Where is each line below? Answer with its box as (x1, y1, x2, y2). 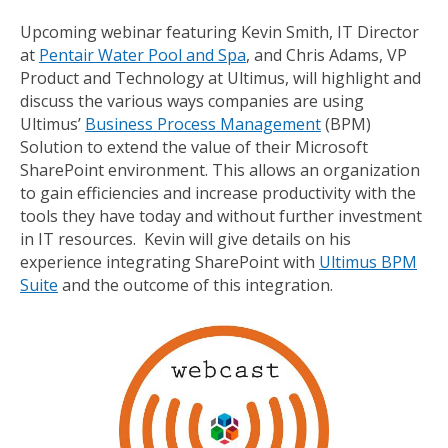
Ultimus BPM (319, 251, 417, 273)
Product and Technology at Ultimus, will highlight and (20, 67, 421, 89)
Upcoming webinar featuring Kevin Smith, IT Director (20, 21, 419, 43)
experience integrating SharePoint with (20, 251, 319, 273)
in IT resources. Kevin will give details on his (20, 228, 351, 250)
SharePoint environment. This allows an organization (20, 159, 420, 181)
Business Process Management (85, 113, 321, 135)
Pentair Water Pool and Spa (39, 44, 246, 66)
